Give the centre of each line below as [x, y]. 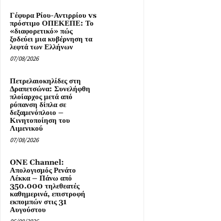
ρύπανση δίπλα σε [38, 105]
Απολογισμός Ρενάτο [43, 170]
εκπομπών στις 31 [38, 202]
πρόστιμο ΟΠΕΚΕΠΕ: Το [52, 23]
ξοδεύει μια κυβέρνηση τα [51, 39]
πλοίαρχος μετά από [41, 97]
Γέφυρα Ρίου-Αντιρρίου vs [53, 15]
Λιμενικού [26, 128]
